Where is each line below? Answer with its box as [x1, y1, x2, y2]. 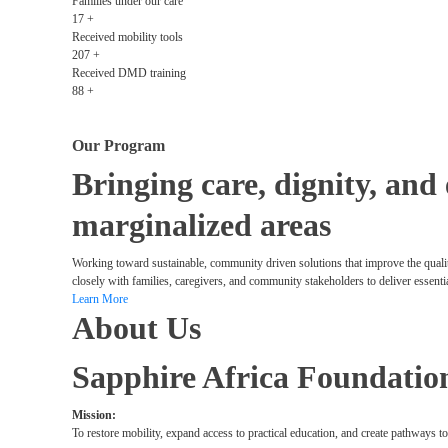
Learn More [72, 292, 128, 306]
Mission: [72, 408, 116, 422]
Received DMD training [72, 66, 186, 80]
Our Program [72, 137, 165, 154]
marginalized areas [72, 207, 331, 243]
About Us [72, 310, 201, 346]
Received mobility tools [72, 30, 183, 44]
